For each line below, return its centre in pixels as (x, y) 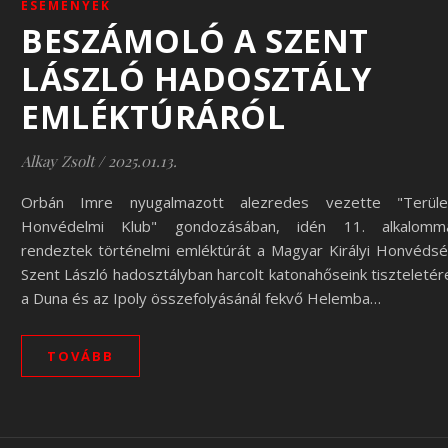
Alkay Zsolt (57, 161)
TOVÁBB (80, 356)
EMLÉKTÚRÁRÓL (153, 116)
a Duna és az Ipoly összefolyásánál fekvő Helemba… (201, 298)
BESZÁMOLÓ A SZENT (195, 40)
